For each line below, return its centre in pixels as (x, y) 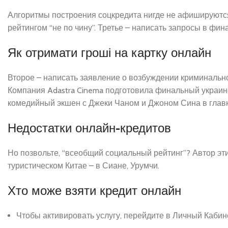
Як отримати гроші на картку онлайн (109, 52)
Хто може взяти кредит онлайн (94, 190)
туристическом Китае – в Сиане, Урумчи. (83, 166)
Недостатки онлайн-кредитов (89, 128)
